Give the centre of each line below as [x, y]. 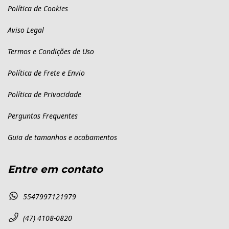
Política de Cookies [38, 9]
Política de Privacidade [44, 95]
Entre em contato [55, 169]
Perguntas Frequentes [43, 116]
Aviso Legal [26, 30]
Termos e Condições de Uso [51, 52]
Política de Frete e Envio [46, 73]
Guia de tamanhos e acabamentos [62, 138]
